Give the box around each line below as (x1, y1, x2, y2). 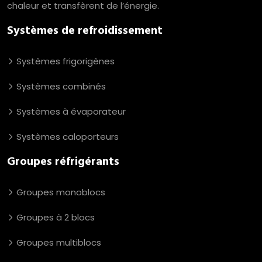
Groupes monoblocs (14, 185, 105, 198)
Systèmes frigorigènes (14, 54, 115, 67)
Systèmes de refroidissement (7, 21, 163, 40)
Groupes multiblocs (14, 236, 101, 249)
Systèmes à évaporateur (14, 105, 126, 118)
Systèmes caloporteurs (14, 130, 119, 143)
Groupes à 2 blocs (14, 211, 95, 223)
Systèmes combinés (14, 80, 106, 92)
